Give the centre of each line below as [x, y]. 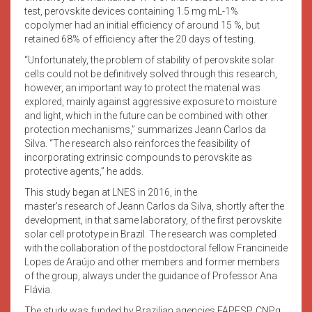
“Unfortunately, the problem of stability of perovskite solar [149, 60]
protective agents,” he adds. [84, 171]
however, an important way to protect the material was [142, 87]
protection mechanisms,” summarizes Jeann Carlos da [145, 129]
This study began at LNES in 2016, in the [111, 192]
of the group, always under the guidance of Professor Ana [151, 275]
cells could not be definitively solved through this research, [151, 73]
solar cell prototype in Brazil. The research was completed [150, 234]
